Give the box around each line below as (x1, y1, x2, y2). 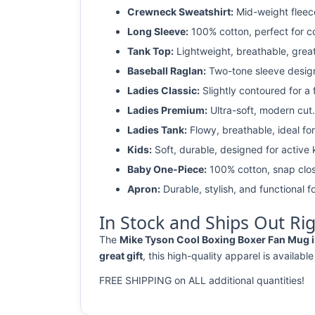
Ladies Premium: (127, 104, 207, 116)
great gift (99, 250, 143, 262)
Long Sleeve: (127, 25, 188, 37)
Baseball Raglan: (127, 65, 206, 77)
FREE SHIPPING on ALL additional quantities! (99, 274, 304, 286)
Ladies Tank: (127, 124, 187, 136)
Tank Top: (127, 45, 174, 57)
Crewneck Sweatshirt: (127, 6, 233, 18)
